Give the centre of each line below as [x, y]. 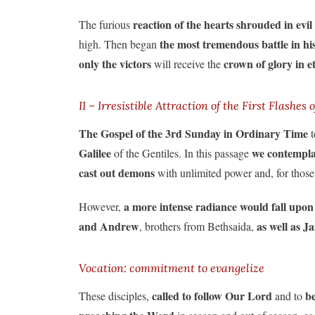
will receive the [187, 63]
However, [101, 206]
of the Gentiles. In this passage [181, 153]
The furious [104, 24]
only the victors [115, 63]
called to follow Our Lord [212, 295]
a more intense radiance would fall [205, 206]
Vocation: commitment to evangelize [172, 268]
